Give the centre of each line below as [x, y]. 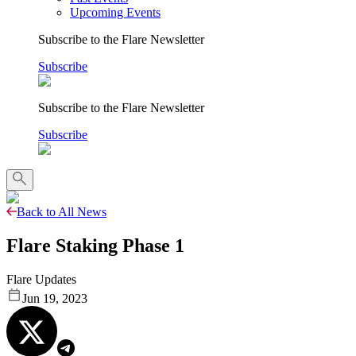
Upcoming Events [115, 12]
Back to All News [62, 212]
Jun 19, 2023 [55, 298]
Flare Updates [41, 279]
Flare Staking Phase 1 [95, 245]
